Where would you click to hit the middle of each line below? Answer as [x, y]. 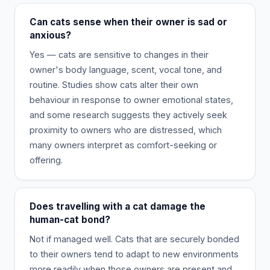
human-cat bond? [70, 219]
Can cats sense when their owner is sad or [128, 22]
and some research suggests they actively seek [128, 115]
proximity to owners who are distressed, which [126, 130]
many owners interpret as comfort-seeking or [123, 145]
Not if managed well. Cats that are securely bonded [134, 239]
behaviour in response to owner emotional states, [131, 99]
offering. [46, 160]
